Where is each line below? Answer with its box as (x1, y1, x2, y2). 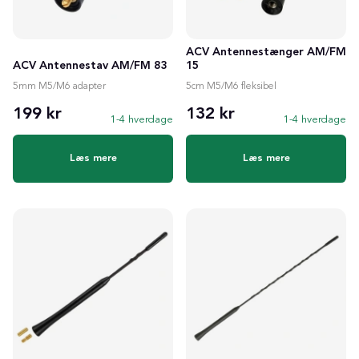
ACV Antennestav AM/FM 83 (13, 59, 167, 71)
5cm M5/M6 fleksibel (186, 81, 276, 91)
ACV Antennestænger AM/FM (186, 46, 346, 58)
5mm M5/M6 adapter (13, 81, 106, 91)
